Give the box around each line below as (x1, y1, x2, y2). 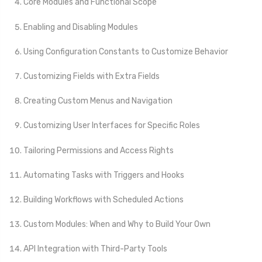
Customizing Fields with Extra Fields (23, 71, 160, 82)
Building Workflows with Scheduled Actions (23, 194, 184, 205)
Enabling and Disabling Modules (23, 22, 138, 32)
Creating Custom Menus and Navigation (23, 96, 173, 106)
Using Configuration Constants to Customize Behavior (23, 46, 228, 57)
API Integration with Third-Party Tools (23, 244, 167, 254)
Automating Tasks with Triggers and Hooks (23, 170, 184, 180)
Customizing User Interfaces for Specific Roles (23, 120, 200, 131)
